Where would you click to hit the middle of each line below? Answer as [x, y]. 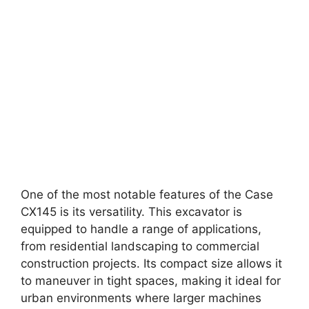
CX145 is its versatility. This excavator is [131, 211]
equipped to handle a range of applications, [141, 229]
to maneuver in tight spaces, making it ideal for [151, 280]
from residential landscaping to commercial [140, 246]
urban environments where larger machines [141, 298]
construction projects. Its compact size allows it [151, 263]
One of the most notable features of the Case [147, 194]
